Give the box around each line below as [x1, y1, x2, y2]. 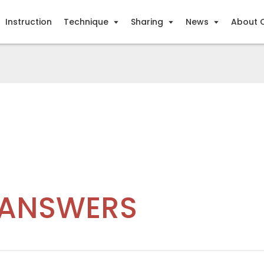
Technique [63, 16, 108, 28]
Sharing [130, 16, 163, 28]
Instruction [5, 16, 52, 28]
